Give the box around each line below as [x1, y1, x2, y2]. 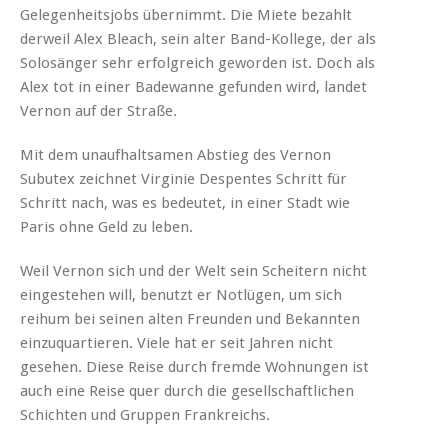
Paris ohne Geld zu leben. [20, 217, 193, 236]
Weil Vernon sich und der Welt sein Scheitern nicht [20, 261, 367, 280]
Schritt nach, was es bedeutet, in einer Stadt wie [20, 193, 350, 212]
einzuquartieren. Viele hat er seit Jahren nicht [20, 333, 333, 352]
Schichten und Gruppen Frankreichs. [20, 405, 270, 424]
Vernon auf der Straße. [20, 101, 177, 120]
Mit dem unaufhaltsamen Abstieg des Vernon [20, 145, 331, 164]
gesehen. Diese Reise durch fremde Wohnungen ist [20, 357, 369, 376]
